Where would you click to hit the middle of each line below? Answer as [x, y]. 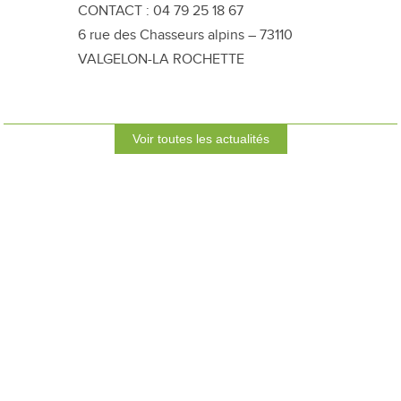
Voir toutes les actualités [200, 139]
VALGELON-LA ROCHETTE [162, 60]
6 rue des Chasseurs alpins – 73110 [186, 35]
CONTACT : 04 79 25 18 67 [161, 11]
